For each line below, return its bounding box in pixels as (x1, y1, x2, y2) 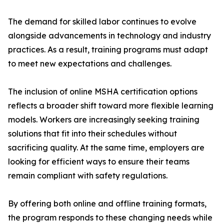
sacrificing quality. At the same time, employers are (8, 142, 204, 153)
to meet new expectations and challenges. (8, 58, 171, 69)
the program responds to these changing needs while (8, 212, 212, 223)
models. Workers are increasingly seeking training (8, 114, 199, 125)
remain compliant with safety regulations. (8, 170, 167, 181)
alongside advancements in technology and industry (8, 30, 211, 41)
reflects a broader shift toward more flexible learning (8, 100, 213, 111)
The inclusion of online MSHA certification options (8, 86, 197, 97)
